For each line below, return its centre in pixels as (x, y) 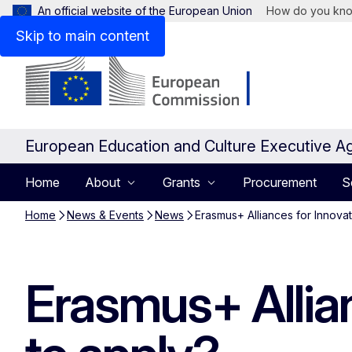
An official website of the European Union (145, 11)
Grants (181, 182)
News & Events (105, 215)
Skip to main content (82, 36)
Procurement (280, 182)
